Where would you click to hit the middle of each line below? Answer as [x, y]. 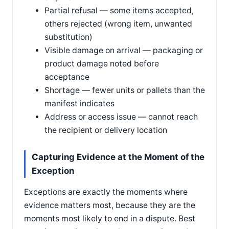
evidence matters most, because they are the [110, 205]
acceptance [67, 77]
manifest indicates [79, 103]
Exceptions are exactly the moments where [106, 192]
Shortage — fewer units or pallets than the [125, 90]
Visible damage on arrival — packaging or [124, 50]
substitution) [68, 37]
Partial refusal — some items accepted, [119, 10]
